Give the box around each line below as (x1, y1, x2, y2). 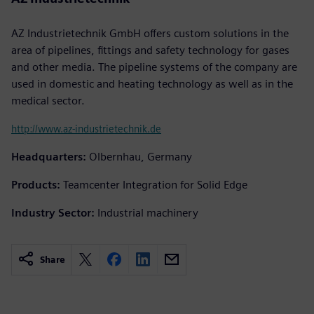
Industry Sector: (11, 205, 95, 219)
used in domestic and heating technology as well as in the (11, 76, 293, 90)
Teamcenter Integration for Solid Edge (63, 177, 247, 191)
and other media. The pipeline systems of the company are (11, 60, 297, 74)
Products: (11, 177, 60, 191)
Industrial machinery (97, 205, 198, 219)
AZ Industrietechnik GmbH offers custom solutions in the (11, 26, 289, 40)
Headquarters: (11, 149, 86, 163)
